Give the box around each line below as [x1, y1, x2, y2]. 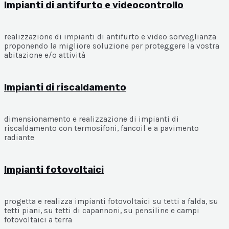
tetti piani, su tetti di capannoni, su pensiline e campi [4, 206, 199, 216]
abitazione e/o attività [4, 51, 85, 60]
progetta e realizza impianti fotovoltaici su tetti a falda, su [4, 197, 218, 207]
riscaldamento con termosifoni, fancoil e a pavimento [4, 124, 199, 133]
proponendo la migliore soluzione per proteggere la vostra [4, 41, 219, 51]
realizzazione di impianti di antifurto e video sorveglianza [4, 32, 216, 42]
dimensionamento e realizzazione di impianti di [4, 114, 179, 124]
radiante [4, 133, 34, 143]
